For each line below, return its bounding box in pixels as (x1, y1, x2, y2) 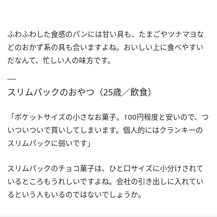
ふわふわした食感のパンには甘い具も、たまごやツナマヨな (7, 29, 204, 39)
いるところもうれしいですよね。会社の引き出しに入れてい (7, 176, 203, 186)
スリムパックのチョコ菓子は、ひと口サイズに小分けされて (7, 163, 203, 173)
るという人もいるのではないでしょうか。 (7, 189, 145, 199)
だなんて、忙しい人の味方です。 (7, 55, 115, 65)
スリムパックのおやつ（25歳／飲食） (7, 86, 156, 98)
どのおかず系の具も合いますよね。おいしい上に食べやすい (7, 42, 203, 52)
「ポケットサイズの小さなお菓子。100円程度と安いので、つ (7, 111, 209, 122)
